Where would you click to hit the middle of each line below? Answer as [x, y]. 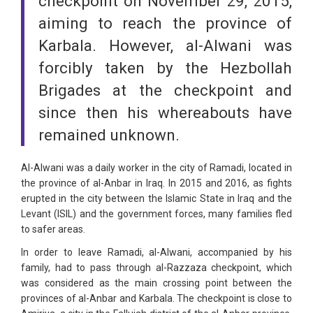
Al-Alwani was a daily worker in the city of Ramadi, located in [156, 168]
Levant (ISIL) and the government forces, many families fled [156, 214]
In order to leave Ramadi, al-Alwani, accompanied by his [156, 253]
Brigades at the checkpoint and [165, 90]
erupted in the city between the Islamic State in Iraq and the [156, 199]
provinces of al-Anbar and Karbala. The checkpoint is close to [156, 299]
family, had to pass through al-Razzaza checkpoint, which [156, 268]
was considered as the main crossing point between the [156, 283]
